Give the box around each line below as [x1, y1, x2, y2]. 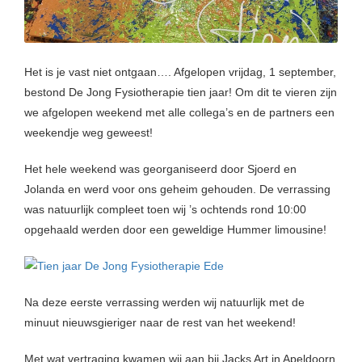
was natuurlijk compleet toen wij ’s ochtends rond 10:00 [24, 203, 306, 217]
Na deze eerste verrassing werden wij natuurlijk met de [24, 296, 305, 309]
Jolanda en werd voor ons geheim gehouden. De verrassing [24, 183, 330, 196]
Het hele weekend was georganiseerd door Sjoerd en [24, 162, 297, 176]
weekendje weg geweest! [24, 126, 153, 140]
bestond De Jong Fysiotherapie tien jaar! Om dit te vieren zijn [24, 86, 337, 99]
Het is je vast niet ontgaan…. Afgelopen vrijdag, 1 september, [24, 65, 336, 79]
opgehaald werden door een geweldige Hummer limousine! [24, 223, 326, 237]
